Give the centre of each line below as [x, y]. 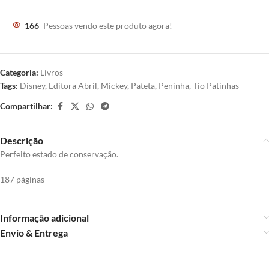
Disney [32, 85]
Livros [52, 72]
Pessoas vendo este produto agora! [108, 25]
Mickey [114, 85]
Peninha [174, 85]
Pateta [143, 85]
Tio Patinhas [216, 85]
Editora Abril [73, 85]
